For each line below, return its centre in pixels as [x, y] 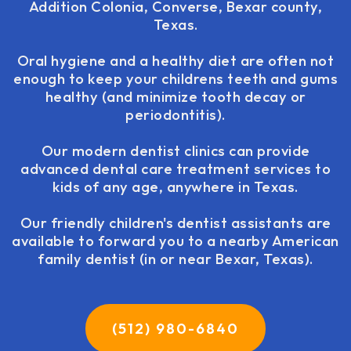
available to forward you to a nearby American [175, 241]
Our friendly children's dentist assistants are [175, 223]
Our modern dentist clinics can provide [175, 151]
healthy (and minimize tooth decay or [175, 97]
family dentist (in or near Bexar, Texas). [175, 259]
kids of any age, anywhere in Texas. [175, 187]
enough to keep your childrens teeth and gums [175, 79]
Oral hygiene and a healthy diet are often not [175, 61]
